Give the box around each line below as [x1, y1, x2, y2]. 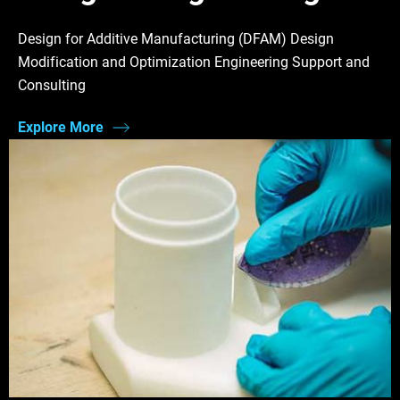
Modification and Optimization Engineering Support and [18, 54, 370, 71]
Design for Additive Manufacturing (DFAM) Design [18, 30, 334, 48]
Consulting [18, 77, 86, 95]
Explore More [18, 118, 104, 136]
